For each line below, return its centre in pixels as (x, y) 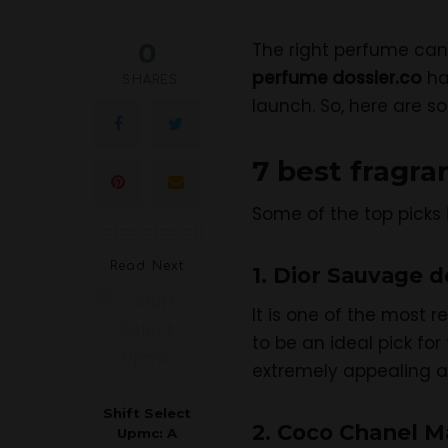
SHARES (150, 79)
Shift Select (147, 412)
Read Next (147, 265)
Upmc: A (147, 432)
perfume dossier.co (337, 77)
